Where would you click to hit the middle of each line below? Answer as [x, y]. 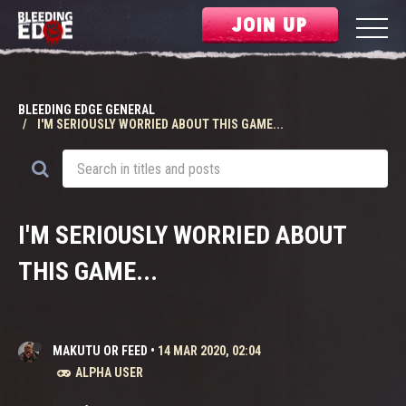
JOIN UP [270, 24]
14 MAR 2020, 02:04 [209, 351]
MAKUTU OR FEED [100, 351]
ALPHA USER [109, 372]
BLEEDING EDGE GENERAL [87, 110]
